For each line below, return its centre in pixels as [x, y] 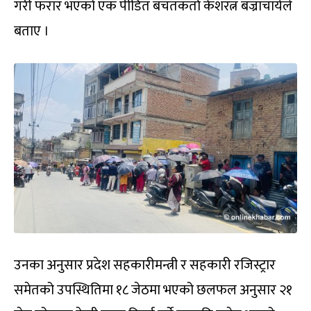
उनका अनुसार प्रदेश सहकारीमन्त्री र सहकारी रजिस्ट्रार [145, 265]
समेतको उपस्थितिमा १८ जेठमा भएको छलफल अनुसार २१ [153, 290]
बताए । [32, 31]
